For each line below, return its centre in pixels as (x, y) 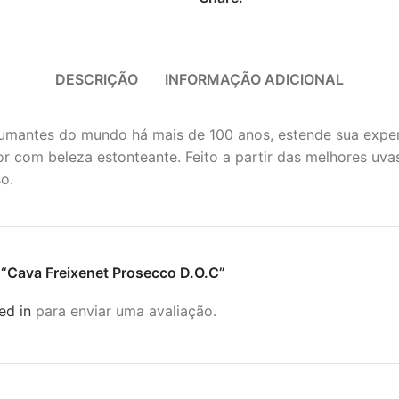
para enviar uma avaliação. (124, 310)
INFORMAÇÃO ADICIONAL (254, 79)
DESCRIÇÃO (97, 79)
